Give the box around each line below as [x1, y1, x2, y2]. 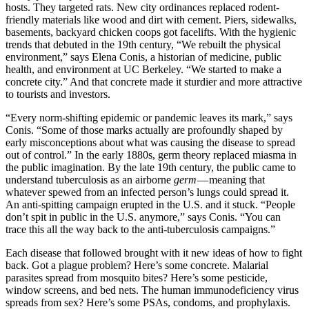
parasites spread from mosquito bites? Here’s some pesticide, [6, 272, 268, 284]
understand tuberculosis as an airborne [6, 174, 174, 186]
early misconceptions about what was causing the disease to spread [6, 137, 295, 149]
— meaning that [197, 174, 265, 186]
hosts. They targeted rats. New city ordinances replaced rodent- [6, 1, 279, 14]
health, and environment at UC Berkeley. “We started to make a [6, 63, 281, 76]
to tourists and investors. [6, 88, 113, 101]
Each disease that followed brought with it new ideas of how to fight [6, 247, 302, 259]
